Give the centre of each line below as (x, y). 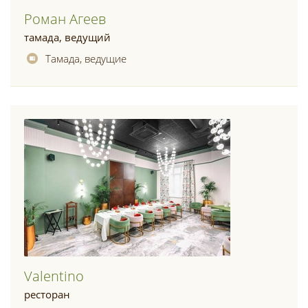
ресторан (47, 294)
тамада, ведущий (67, 37)
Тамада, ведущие (86, 58)
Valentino (54, 276)
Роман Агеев (65, 19)
